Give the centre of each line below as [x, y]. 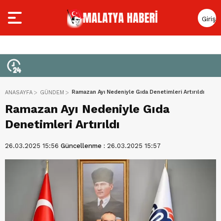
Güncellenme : [84, 146]
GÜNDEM [52, 92]
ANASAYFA [19, 92]
